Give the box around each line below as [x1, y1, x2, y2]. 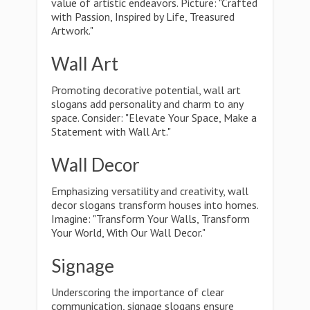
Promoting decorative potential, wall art [51, 83, 241, 97]
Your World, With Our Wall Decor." [51, 226, 206, 239]
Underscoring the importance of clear [51, 285, 224, 299]
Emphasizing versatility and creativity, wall [51, 184, 248, 198]
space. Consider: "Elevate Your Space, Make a [51, 111, 257, 125]
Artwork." [51, 24, 93, 37]
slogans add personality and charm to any [51, 97, 243, 111]
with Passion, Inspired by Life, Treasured [51, 10, 235, 24]
